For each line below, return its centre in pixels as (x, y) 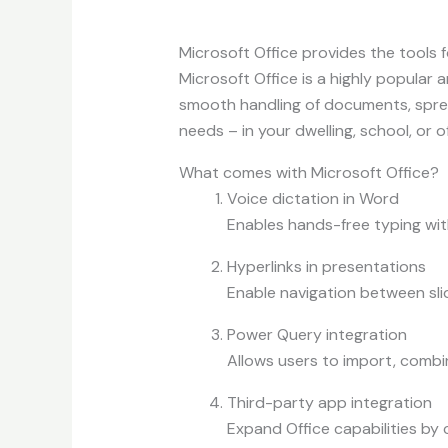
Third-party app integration (329, 403)
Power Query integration (316, 335)
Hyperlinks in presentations (326, 267)
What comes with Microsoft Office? (308, 173)
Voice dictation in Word (312, 199)
